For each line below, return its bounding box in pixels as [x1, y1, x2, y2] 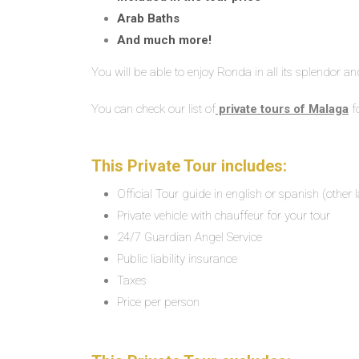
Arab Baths [117, 11, 179, 26]
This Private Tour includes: [91, 156, 287, 175]
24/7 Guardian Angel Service [117, 230, 262, 244]
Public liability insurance [117, 252, 237, 266]
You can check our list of [91, 102, 216, 116]
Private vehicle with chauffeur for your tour [117, 208, 330, 223]
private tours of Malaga [216, 102, 349, 116]
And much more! [117, 33, 212, 47]
